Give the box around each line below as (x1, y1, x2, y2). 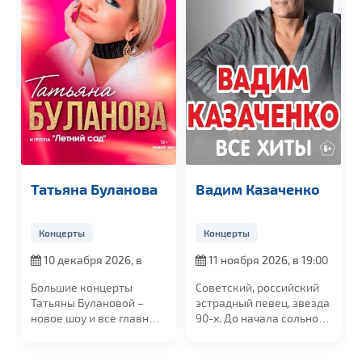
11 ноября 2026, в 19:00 (206, 252, 328, 267)
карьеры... (196, 326, 249, 340)
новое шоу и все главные (31, 310, 163, 325)
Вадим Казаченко (196, 179, 320, 197)
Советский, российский (196, 280, 319, 294)
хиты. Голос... (31, 326, 98, 340)
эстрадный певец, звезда (196, 295, 330, 309)
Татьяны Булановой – (31, 295, 144, 309)
